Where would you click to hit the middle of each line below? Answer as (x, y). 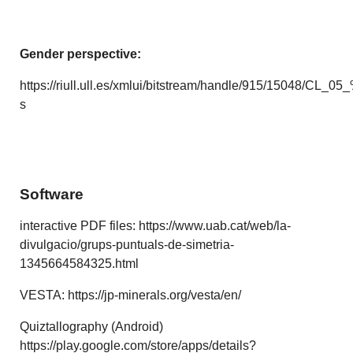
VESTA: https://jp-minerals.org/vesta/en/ (131, 295)
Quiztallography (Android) (92, 326)
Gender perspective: (81, 54)
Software (52, 194)
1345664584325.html (80, 263)
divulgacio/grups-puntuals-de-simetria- (127, 244)
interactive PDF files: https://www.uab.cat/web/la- (156, 225)
